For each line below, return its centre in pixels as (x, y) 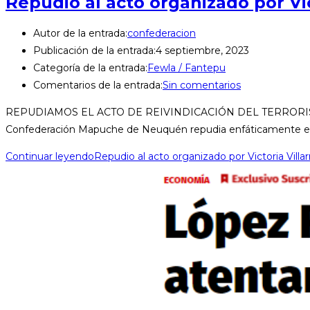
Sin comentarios (202, 85)
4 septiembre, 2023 (202, 51)
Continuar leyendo (50, 157)
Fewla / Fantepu (186, 68)
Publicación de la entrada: (94, 51)
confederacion (162, 34)
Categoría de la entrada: (90, 68)
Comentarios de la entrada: (98, 85)
